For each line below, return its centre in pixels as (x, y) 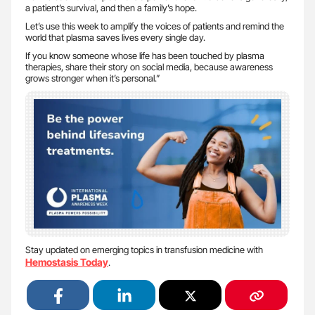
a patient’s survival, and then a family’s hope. (111, 7)
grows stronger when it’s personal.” (93, 78)
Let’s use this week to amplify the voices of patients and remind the (155, 26)
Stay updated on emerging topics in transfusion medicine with (144, 250)
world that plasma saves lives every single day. (115, 37)
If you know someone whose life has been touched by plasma (145, 55)
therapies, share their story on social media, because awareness (149, 66)
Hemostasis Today (67, 262)
